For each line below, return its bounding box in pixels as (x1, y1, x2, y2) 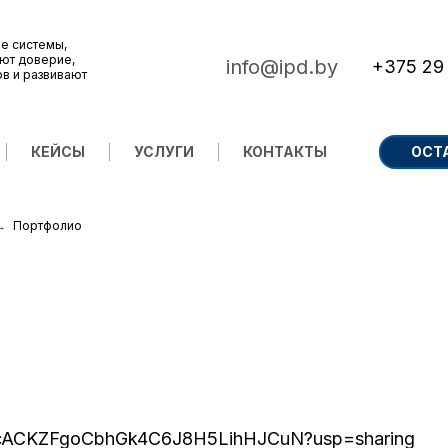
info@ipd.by (226, 54, 338, 79)
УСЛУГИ (134, 143, 194, 160)
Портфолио (13, 218, 82, 233)
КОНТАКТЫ (243, 143, 327, 160)
